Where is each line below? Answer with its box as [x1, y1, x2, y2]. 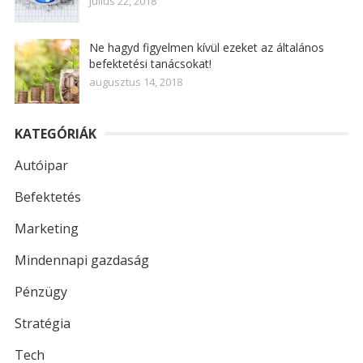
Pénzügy [14, 283, 67, 301]
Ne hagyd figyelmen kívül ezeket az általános [88, 40, 324, 55]
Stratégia [14, 314, 70, 332]
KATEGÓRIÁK [14, 125, 96, 143]
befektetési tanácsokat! [88, 56, 211, 71]
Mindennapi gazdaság [14, 251, 149, 269]
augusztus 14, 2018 [88, 75, 182, 89]
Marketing [14, 220, 79, 237]
